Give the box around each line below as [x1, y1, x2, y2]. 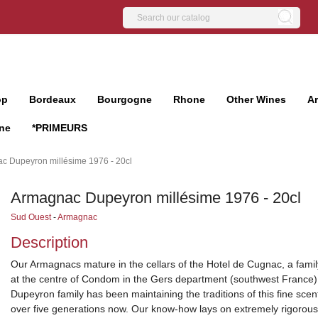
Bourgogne [97, 94, 152, 105]
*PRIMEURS [32, 122, 87, 133]
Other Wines [226, 94, 286, 105]
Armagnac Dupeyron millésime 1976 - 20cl [10, 189, 301, 207]
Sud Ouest [10, 212, 51, 222]
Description [10, 234, 88, 251]
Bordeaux [29, 94, 76, 105]
